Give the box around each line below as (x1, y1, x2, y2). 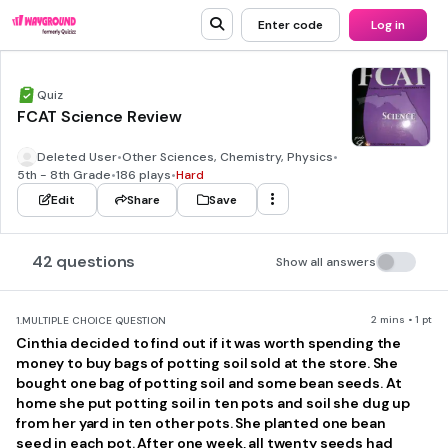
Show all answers (276, 254, 376, 270)
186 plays (116, 167, 171, 183)
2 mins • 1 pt (371, 313, 432, 326)
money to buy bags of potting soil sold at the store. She (16, 354, 399, 372)
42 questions (32, 251, 136, 272)
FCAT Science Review (17, 106, 182, 127)
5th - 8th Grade (17, 167, 111, 183)
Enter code (258, 17, 323, 33)
